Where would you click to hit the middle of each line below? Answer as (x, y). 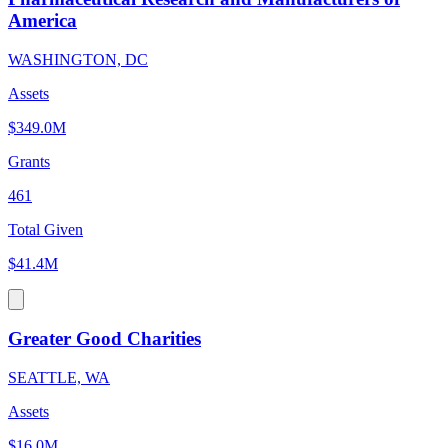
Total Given (45, 229)
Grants (29, 161)
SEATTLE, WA (59, 378)
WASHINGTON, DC (78, 59)
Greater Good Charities (104, 339)
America (42, 20)
